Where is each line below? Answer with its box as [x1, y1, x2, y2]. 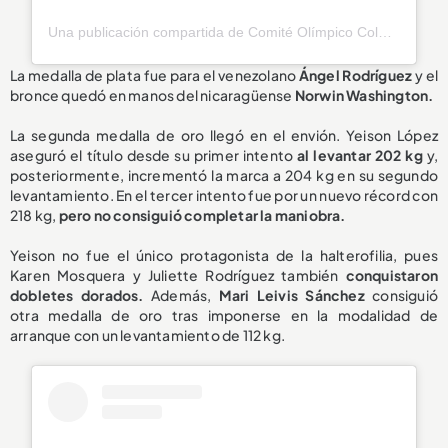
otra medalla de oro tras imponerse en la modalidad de [10, 305, 438, 324]
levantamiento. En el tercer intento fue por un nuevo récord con [10, 185, 438, 204]
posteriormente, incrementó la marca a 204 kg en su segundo [10, 165, 438, 184]
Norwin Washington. [294, 85, 434, 104]
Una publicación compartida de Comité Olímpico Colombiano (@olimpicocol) [378, 23, 393, 40]
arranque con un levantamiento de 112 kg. [10, 325, 285, 344]
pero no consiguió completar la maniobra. [56, 205, 346, 224]
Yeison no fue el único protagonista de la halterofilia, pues [10, 245, 438, 264]
